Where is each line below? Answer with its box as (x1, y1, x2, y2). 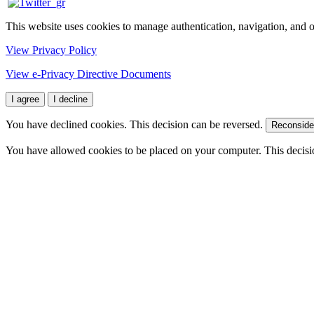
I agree (11, 94, 39, 104)
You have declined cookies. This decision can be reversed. (6, 118, 266, 130)
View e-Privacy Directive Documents (6, 68, 171, 80)
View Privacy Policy (6, 44, 97, 56)
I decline (53, 94, 88, 104)
